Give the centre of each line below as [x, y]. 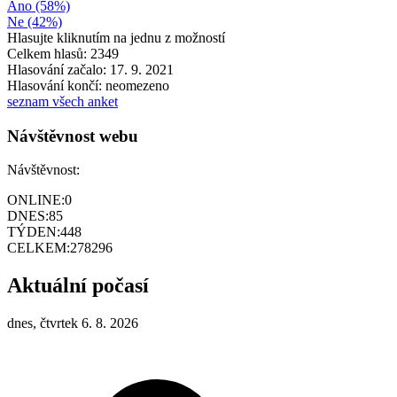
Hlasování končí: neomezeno [88, 85]
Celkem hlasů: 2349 [63, 53]
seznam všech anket [62, 101]
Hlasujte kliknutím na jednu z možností [116, 37]
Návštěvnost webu [73, 136]
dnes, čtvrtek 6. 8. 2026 [73, 323]
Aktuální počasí [78, 286]
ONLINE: [36, 200]
